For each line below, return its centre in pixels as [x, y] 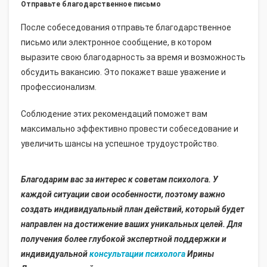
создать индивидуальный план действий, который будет [133, 209]
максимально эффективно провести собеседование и [130, 129]
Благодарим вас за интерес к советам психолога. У [119, 180]
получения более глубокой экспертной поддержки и [124, 239]
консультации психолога [137, 254]
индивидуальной [55, 254]
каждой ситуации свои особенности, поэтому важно [123, 195]
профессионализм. [59, 87]
